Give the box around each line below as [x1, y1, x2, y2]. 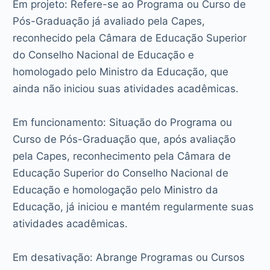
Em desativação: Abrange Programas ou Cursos [13, 251, 245, 263]
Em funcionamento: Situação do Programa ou [13, 116, 233, 128]
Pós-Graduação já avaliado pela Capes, [13, 14, 206, 27]
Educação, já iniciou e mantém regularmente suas [13, 200, 254, 213]
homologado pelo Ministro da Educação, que [13, 65, 229, 78]
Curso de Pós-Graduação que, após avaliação [13, 133, 236, 145]
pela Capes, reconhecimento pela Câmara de [13, 149, 231, 162]
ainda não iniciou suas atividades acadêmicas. [13, 82, 239, 95]
